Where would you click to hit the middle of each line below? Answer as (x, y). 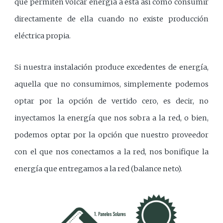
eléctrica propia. (43, 36)
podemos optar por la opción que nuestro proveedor (111, 135)
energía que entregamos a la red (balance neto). (99, 169)
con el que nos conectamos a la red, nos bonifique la (111, 152)
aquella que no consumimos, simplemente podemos (111, 84)
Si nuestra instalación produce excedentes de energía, (111, 67)
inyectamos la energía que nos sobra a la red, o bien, (111, 118)
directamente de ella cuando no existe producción (111, 19)
